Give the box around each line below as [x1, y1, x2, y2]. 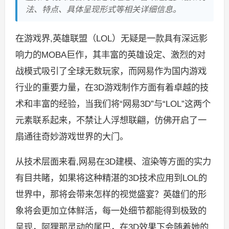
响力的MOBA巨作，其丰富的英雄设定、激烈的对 [15, 49, 205, 60]
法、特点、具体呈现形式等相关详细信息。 [25, 5, 181, 14]
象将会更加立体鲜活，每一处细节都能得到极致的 [15, 205, 207, 216]
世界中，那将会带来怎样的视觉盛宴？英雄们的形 [15, 189, 207, 200]
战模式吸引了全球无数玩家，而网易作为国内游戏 [15, 65, 207, 76]
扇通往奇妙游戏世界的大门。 [15, 131, 128, 142]
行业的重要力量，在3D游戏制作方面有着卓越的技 [15, 82, 209, 93]
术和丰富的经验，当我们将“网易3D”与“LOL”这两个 [15, 98, 211, 109]
